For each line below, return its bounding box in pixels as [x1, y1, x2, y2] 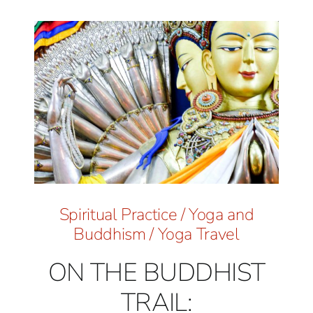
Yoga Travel [157, 222, 240, 245]
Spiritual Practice [59, 203, 177, 226]
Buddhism [73, 222, 146, 245]
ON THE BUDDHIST [48, 255, 265, 290]
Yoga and [189, 203, 254, 226]
